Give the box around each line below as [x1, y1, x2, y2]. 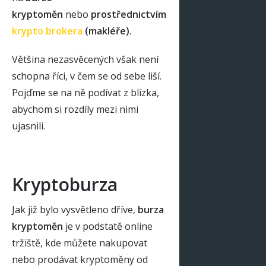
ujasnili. [12, 119, 45, 132]
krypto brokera [12, 24, 83, 37]
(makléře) [83, 24, 129, 37]
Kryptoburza [12, 172, 118, 197]
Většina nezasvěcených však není [12, 53, 159, 66]
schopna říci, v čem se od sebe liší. [12, 69, 161, 83]
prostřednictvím [91, 8, 166, 21]
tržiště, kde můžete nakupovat [12, 236, 147, 249]
